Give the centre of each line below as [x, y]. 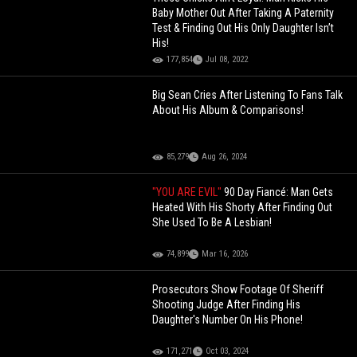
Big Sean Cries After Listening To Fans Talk [248, 95]
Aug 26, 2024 [225, 157]
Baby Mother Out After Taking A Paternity [243, 13]
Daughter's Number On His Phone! [228, 320]
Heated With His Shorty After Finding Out [243, 208]
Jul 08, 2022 [227, 60]
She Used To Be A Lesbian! [212, 223]
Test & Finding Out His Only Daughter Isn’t [243, 28]
